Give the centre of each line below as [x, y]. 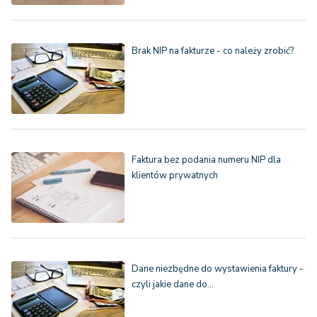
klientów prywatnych [175, 176]
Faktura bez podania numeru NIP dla [206, 160]
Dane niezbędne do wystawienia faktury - [218, 269]
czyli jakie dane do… [173, 285]
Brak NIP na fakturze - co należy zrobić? [213, 51]
